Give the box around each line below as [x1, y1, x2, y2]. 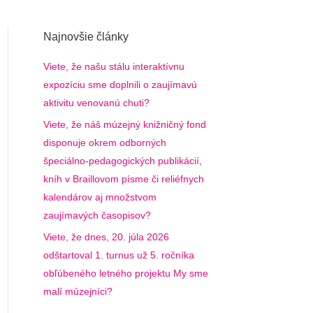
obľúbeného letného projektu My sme [43, 268, 208, 279]
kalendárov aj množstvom [43, 191, 156, 203]
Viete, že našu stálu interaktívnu [43, 61, 184, 72]
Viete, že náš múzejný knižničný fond [43, 119, 206, 130]
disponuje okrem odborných [43, 137, 166, 148]
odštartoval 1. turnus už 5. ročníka [43, 249, 194, 261]
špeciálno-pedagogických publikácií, [43, 155, 202, 166]
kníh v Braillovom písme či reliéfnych [43, 173, 204, 184]
